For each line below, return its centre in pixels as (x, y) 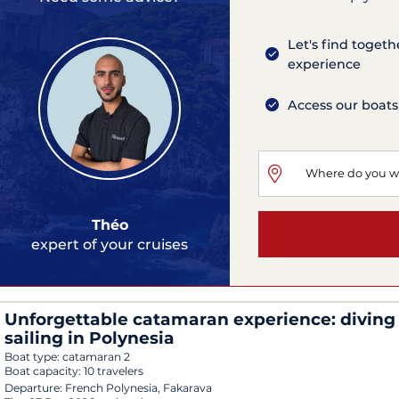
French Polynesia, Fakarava (138, 387)
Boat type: (33, 356)
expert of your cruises (110, 245)
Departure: (33, 387)
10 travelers (114, 370)
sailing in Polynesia (90, 338)
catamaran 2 (96, 356)
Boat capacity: (44, 370)
